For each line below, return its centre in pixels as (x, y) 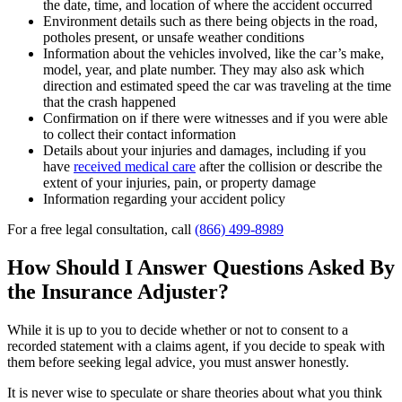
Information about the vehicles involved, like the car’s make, (214, 53)
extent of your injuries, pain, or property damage (181, 182)
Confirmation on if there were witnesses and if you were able (215, 118)
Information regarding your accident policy (164, 198)
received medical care (135, 166)
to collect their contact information (140, 134)
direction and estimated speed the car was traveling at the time (217, 85)
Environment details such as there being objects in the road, (210, 21)
